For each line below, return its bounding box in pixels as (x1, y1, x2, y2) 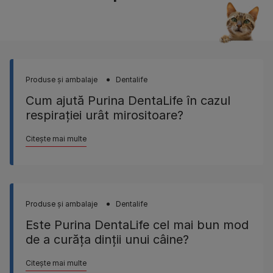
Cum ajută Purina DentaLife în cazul (26, 93, 230, 108)
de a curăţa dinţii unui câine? (26, 232, 189, 247)
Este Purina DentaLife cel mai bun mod (26, 218, 249, 232)
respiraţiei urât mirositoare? (26, 108, 183, 122)
